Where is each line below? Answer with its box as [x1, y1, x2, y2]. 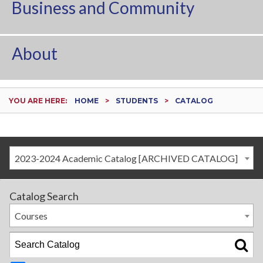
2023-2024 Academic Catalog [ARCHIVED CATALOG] [15, 153, 238, 164]
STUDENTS [116, 96, 158, 106]
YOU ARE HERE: [9, 96, 67, 106]
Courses [15, 210, 48, 221]
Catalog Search [9, 190, 79, 203]
